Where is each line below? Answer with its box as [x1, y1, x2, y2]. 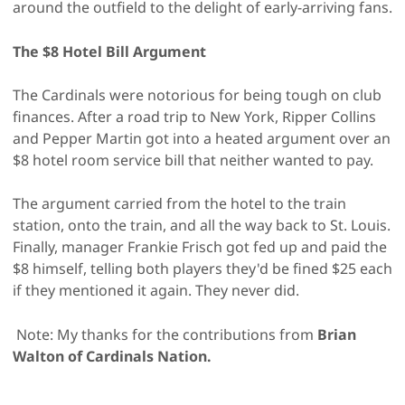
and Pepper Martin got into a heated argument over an [13, 127, 391, 148]
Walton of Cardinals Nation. [13, 345, 212, 366]
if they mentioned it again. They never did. [13, 279, 299, 300]
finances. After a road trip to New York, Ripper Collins [13, 106, 376, 127]
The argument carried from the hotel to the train [13, 193, 346, 213]
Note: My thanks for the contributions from [13, 324, 317, 344]
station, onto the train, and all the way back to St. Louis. [13, 214, 391, 235]
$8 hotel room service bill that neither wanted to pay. [13, 149, 373, 170]
